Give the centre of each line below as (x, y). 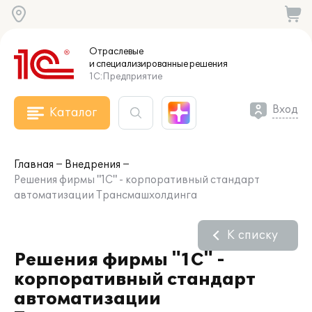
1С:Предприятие (126, 77)
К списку (252, 235)
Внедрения (93, 165)
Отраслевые (116, 52)
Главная (34, 165)
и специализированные (139, 64)
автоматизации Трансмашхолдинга (106, 195)
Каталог (73, 113)
